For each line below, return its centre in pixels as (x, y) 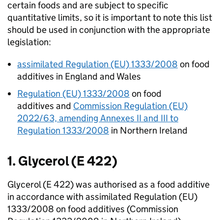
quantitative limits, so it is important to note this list (110, 17)
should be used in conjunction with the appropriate (109, 30)
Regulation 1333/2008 (63, 130)
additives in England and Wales (79, 76)
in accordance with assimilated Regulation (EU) (102, 197)
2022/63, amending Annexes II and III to (98, 118)
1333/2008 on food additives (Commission (93, 209)
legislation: (29, 42)
